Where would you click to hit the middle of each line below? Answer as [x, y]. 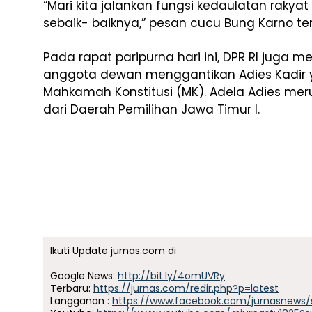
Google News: [84, 276]
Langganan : [81, 301]
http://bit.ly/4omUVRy [171, 276]
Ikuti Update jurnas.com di [113, 251]
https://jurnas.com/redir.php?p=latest [186, 288]
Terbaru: [72, 288]
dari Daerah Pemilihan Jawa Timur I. [151, 109]
